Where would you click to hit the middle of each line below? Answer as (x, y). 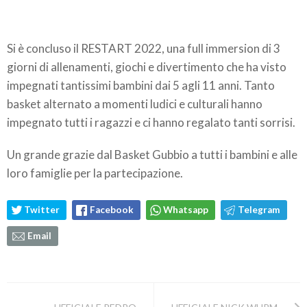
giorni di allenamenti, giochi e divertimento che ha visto (147, 66)
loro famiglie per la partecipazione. (95, 173)
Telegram (259, 209)
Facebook (112, 209)
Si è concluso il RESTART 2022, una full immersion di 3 (144, 48)
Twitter (42, 209)
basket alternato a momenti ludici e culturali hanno (135, 103)
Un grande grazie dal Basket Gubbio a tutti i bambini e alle (152, 154)
